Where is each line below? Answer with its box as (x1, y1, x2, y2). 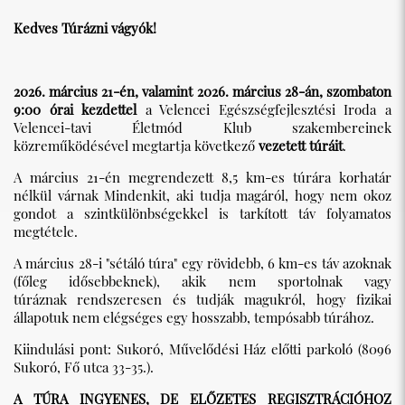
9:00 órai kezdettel (14, 99, 137, 118)
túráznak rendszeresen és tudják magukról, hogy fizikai (14, 289, 391, 308)
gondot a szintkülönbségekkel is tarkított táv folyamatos (14, 203, 391, 222)
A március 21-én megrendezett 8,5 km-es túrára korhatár (14, 167, 391, 186)
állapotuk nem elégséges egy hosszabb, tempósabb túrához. (14, 307, 374, 326)
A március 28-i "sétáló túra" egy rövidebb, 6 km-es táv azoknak (14, 253, 391, 272)
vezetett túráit (259, 136, 343, 155)
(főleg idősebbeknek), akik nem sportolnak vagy (14, 271, 391, 290)
